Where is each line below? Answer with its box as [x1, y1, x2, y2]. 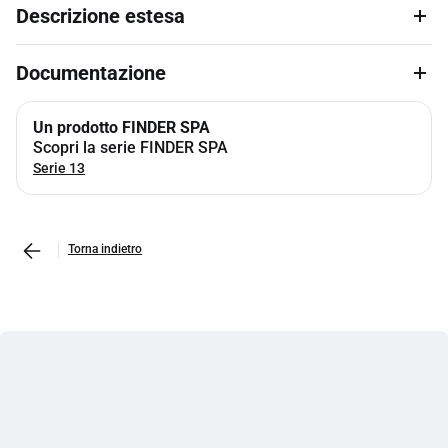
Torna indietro [68, 242, 142, 256]
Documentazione [16, 61, 166, 85]
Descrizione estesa [16, 4, 185, 28]
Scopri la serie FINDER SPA [33, 138, 228, 157]
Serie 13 [33, 160, 85, 176]
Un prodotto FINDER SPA [33, 118, 210, 137]
